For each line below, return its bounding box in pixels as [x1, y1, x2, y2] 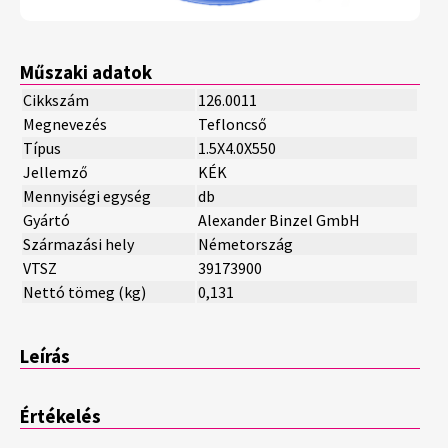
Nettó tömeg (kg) [23, 282, 146, 303]
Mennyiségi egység [23, 186, 151, 207]
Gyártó [23, 210, 70, 231]
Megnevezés [23, 114, 107, 135]
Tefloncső [198, 114, 267, 135]
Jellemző [23, 162, 88, 183]
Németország [198, 234, 293, 255]
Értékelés [20, 405, 101, 429]
